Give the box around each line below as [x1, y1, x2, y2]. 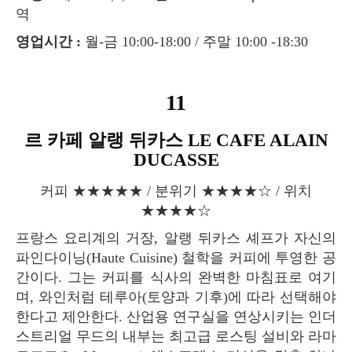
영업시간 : [30, 34, 81, 50]
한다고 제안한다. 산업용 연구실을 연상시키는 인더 [16, 309, 336, 325]
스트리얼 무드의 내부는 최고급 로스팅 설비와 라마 [16, 328, 336, 345]
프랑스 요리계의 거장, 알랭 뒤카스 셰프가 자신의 [16, 230, 30, 247]
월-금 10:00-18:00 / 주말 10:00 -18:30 [81, 34, 308, 50]
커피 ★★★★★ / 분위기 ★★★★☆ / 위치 [40, 183, 54, 200]
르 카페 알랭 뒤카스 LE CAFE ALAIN [24, 130, 42, 151]
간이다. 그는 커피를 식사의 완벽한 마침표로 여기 [16, 269, 336, 286]
